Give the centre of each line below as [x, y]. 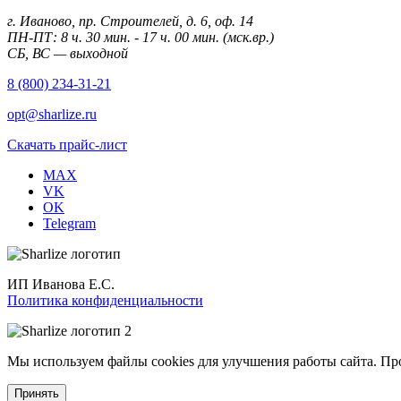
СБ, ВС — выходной [68, 53]
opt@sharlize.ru [52, 114]
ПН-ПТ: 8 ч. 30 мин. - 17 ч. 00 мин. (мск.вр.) [141, 37]
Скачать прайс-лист [67, 145]
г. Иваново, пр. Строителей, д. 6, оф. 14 [130, 21]
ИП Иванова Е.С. [61, 284]
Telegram [69, 223]
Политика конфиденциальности [105, 300]
